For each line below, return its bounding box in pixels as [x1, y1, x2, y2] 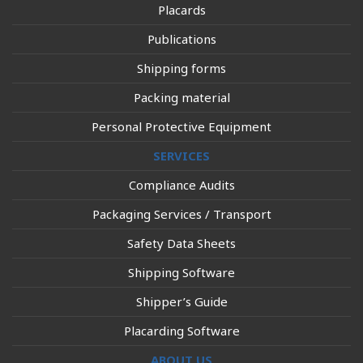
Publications [147, 31, 216, 47]
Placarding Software [123, 322, 240, 339]
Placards [157, 2, 206, 18]
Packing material [133, 89, 230, 105]
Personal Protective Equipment [92, 118, 271, 135]
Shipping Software [128, 264, 235, 280]
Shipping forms [137, 60, 226, 76]
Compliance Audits [128, 177, 235, 193]
